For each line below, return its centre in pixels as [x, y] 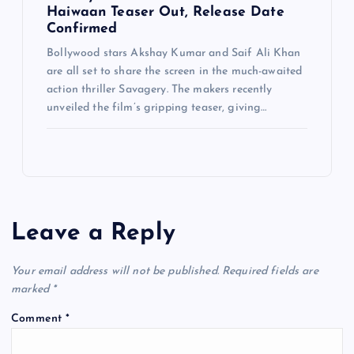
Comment [39, 318]
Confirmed [82, 29]
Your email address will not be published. [115, 271]
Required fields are [270, 271]
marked [32, 289]
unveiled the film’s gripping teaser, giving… [157, 108]
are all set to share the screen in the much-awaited [175, 72]
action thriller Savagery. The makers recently [160, 90]
